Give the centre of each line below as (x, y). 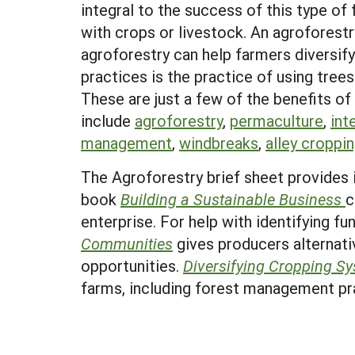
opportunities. (132, 265)
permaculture (277, 120)
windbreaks (219, 143)
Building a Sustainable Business (233, 199)
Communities (127, 243)
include (108, 120)
